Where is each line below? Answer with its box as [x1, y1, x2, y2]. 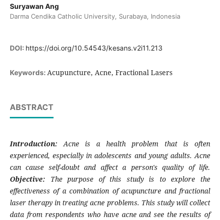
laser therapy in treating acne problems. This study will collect [9, 198, 211, 208]
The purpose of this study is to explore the [50, 174, 211, 184]
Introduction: [9, 139, 63, 149]
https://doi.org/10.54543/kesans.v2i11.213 [25, 44, 163, 53]
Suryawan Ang [9, 2, 59, 10]
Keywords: [9, 68, 47, 77]
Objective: [9, 174, 51, 184]
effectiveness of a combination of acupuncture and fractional [9, 186, 211, 196]
